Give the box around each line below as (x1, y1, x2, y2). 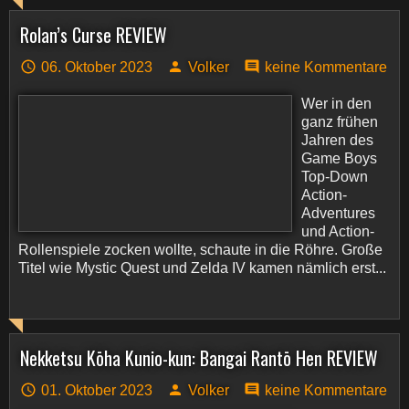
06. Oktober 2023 (41, 59, 152, 75)
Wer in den (301, 96, 372, 111)
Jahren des (301, 132, 373, 148)
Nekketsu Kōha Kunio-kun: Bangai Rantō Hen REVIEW (20, 344, 378, 372)
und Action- (301, 224, 374, 239)
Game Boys (301, 151, 377, 166)
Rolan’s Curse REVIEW (20, 21, 167, 48)
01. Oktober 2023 (41, 383, 152, 398)
